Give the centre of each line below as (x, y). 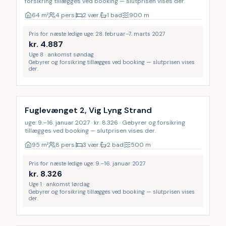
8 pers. (66, 145)
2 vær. (91, 15)
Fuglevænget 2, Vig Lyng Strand (88, 110)
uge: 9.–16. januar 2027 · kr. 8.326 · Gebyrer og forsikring (105, 123)
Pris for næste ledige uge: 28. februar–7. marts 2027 (97, 34)
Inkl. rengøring (46, 214)
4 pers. (66, 15)
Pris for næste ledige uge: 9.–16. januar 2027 (87, 163)
